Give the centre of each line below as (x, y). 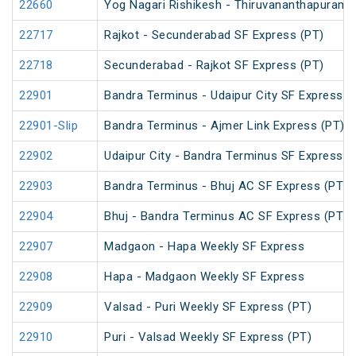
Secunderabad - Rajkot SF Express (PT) (214, 66)
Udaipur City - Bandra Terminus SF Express (224, 156)
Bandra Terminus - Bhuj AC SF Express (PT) (226, 186)
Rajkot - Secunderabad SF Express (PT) (214, 35)
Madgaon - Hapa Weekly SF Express (204, 247)
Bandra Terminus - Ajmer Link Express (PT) (224, 126)
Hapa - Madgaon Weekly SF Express (204, 277)
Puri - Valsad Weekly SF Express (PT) (208, 337)
